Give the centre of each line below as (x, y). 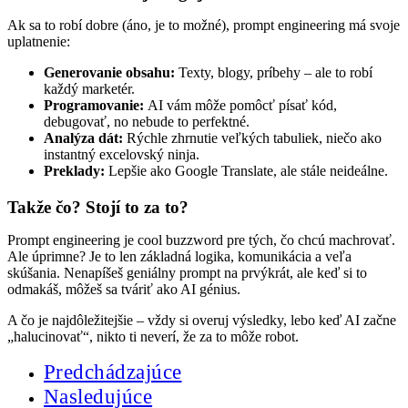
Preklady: (74, 170)
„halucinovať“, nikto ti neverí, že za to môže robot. (153, 336)
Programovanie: (94, 105)
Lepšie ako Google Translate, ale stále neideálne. (246, 170)
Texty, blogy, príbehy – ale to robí (274, 72)
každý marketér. (89, 88)
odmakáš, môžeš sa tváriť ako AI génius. (124, 289)
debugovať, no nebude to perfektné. (147, 121)
